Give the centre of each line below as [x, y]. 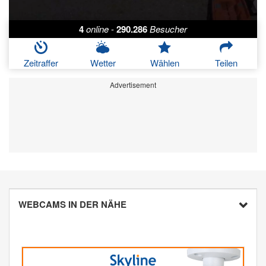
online [97, 29]
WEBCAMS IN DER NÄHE [72, 205]
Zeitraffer [41, 63]
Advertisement [133, 85]
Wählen [164, 63]
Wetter [103, 63]
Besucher [168, 29]
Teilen [226, 63]
